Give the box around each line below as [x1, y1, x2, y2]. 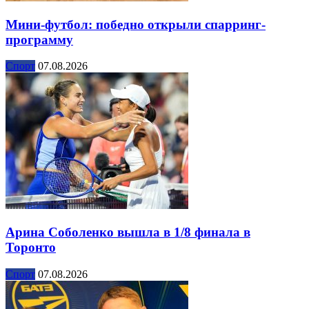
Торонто [6, 239, 56, 255]
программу [6, 32, 73, 47]
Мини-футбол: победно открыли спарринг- [6, 17, 266, 32]
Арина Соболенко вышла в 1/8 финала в [6, 224, 250, 239]
